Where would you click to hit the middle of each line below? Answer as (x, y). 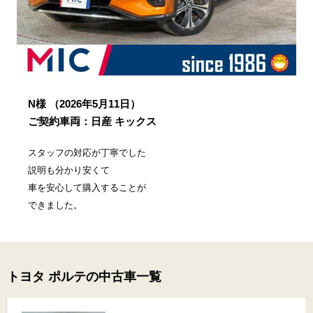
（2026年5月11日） (95, 104)
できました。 (55, 205)
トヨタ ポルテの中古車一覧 (84, 277)
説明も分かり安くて (69, 170)
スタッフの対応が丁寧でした (87, 153)
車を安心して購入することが (87, 188)
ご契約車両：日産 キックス (92, 122)
